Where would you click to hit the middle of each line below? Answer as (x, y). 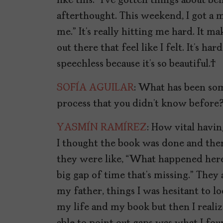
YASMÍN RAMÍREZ (102, 128)
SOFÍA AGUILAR (95, 88)
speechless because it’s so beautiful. (136, 64)
